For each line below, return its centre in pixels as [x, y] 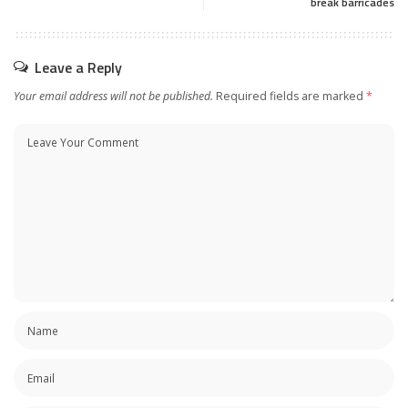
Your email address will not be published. [113, 96]
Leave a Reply [78, 67]
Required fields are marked [291, 96]
